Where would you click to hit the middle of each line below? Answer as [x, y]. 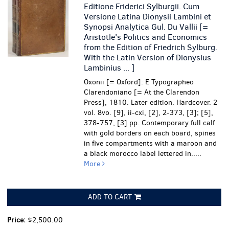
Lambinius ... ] [109, 68]
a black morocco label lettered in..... [143, 154]
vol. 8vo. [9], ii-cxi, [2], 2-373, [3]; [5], [149, 113]
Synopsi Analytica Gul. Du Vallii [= [146, 27]
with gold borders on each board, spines [150, 133]
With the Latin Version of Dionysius [148, 58]
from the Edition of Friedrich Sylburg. [151, 47]
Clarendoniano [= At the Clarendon [142, 92]
